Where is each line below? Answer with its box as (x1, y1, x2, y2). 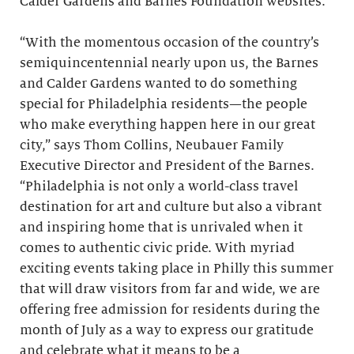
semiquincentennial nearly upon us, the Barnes (20, 56, 318, 70)
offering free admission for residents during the (20, 303, 320, 317)
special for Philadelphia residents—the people (20, 97, 307, 111)
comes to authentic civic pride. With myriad (20, 241, 295, 255)
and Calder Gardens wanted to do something (20, 77, 297, 91)
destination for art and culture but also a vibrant (20, 200, 322, 214)
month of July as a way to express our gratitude (20, 323, 314, 337)
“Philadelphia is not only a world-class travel (20, 179, 298, 194)
